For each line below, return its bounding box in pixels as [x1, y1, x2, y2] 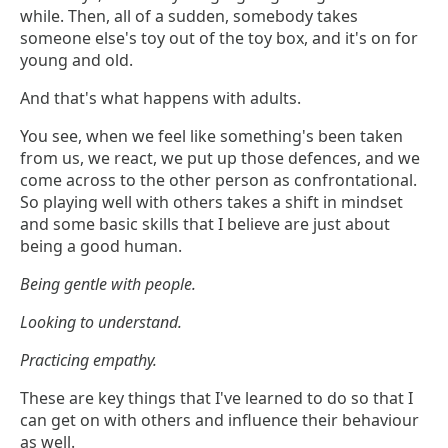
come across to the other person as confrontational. [20, 169, 417, 192]
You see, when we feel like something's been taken [20, 125, 403, 148]
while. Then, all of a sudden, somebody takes [20, 5, 358, 28]
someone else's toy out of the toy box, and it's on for [20, 27, 418, 50]
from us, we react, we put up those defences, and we [20, 147, 420, 170]
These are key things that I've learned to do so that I [20, 387, 413, 410]
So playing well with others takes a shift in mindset [20, 191, 403, 214]
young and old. [20, 49, 133, 72]
